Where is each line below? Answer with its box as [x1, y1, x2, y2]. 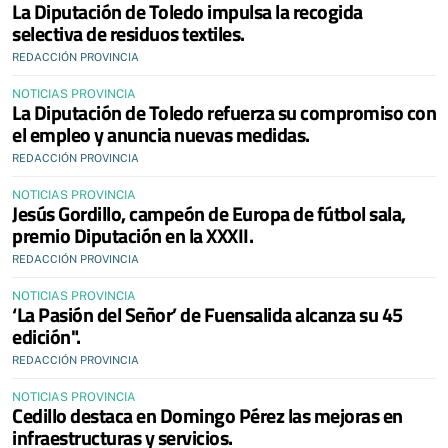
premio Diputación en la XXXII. [12, 219, 253, 251]
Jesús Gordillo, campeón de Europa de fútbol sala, [12, 197, 406, 229]
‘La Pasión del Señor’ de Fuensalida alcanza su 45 [12, 298, 403, 330]
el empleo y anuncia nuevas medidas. [12, 118, 310, 150]
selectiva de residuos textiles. [12, 17, 245, 49]
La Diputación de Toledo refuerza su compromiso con [12, 96, 436, 128]
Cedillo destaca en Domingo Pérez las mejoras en [12, 399, 403, 431]
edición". [12, 320, 81, 352]
